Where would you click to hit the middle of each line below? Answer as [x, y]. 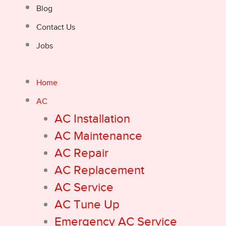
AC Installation [92, 119]
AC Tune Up [87, 204]
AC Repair [81, 153]
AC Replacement [99, 170]
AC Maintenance [98, 136]
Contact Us [56, 27]
